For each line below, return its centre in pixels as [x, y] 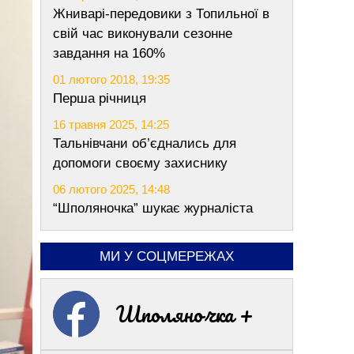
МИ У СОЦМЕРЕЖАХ [167, 256]
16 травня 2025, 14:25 [111, 124]
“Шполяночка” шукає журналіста [153, 208]
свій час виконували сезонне [143, 34]
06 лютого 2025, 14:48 [111, 189]
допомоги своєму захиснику [140, 163]
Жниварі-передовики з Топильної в [161, 14]
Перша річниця [100, 98]
